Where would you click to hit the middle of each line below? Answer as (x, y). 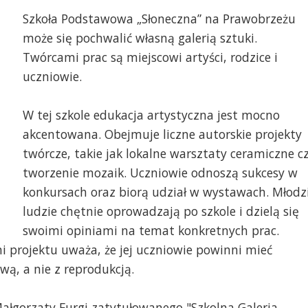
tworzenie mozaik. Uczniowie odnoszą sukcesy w (160, 173)
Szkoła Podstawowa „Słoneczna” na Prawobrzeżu (159, 19)
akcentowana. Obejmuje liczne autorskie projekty (162, 134)
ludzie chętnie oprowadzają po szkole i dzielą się (161, 211)
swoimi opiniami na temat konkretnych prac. (151, 231)
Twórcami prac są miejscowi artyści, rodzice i (150, 57)
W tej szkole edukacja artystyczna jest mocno (151, 115)
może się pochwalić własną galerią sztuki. (140, 38)
